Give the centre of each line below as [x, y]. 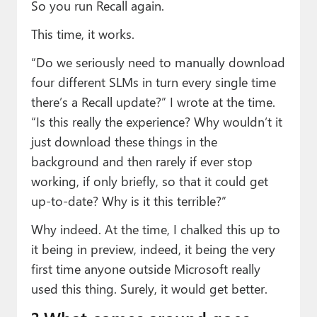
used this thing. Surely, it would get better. [149, 289]
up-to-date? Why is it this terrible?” [128, 201]
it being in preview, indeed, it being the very [153, 249]
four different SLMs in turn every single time [153, 82]
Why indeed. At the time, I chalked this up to [155, 229]
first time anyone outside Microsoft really [145, 269]
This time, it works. [82, 34]
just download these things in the [124, 142]
